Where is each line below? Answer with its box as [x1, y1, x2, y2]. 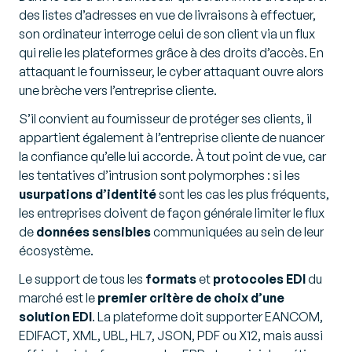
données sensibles [36, 224, 151, 240]
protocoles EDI [213, 271, 306, 288]
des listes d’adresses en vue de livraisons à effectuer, [19, 7, 316, 24]
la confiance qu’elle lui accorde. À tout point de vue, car [19, 148, 326, 165]
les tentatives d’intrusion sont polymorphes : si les [19, 167, 300, 184]
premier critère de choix [97, 290, 248, 306]
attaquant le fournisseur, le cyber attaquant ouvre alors [19, 64, 324, 80]
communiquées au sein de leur [151, 224, 324, 240]
